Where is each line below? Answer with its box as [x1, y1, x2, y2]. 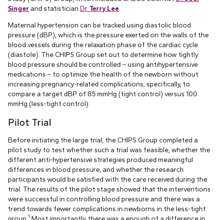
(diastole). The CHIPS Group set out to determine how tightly [8, 50, 198, 58]
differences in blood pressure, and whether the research [8, 165, 184, 173]
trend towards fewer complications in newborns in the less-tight [8, 204, 206, 213]
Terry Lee [89, 4, 119, 12]
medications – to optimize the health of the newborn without [8, 70, 198, 78]
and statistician [29, 4, 80, 12]
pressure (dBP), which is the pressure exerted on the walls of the [8, 30, 209, 39]
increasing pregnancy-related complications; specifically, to [8, 80, 190, 88]
